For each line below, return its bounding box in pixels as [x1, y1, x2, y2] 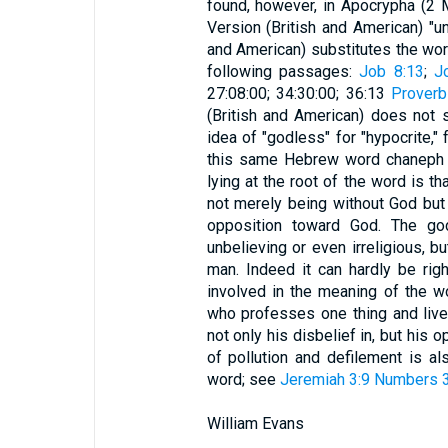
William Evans [206, 414, 304, 433]
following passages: [206, 62, 360, 81]
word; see [206, 370, 280, 389]
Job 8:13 [359, 62, 424, 81]
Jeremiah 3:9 [279, 370, 370, 389]
